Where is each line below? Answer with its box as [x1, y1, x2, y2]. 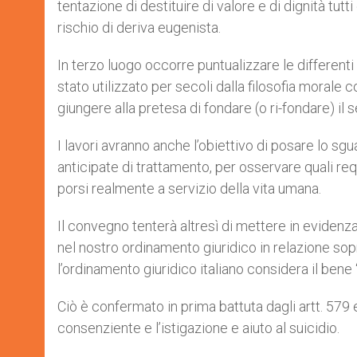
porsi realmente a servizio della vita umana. [57, 180, 321, 197]
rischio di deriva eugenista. [57, 19, 221, 36]
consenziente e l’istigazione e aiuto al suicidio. [57, 320, 339, 336]
